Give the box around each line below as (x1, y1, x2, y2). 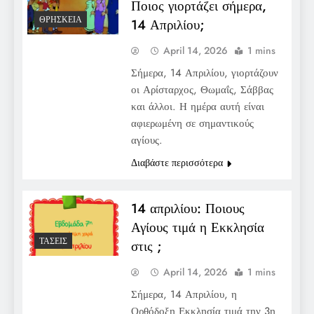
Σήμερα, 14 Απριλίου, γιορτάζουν (130, 64, 278, 81)
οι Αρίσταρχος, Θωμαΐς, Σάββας (130, 81, 273, 97)
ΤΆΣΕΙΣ (39, 235, 67, 248)
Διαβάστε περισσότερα (130, 155, 223, 170)
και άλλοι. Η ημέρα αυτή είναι (130, 98, 264, 114)
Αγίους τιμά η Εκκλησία (130, 217, 264, 237)
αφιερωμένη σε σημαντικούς (130, 115, 254, 131)
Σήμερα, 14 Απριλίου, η (130, 286, 237, 302)
